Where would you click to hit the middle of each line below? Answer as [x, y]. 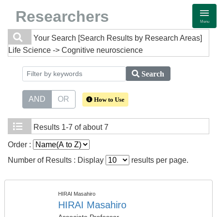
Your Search [55, 38]
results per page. [159, 160]
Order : [20, 145]
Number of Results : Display [57, 160]
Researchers [62, 16]
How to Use [108, 99]
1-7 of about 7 [85, 127]
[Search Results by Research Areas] [140, 38]
